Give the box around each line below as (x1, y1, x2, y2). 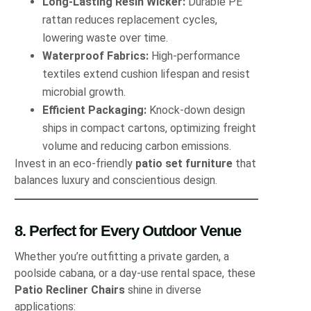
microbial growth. (42, 85, 126, 99)
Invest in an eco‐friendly (15, 156, 136, 170)
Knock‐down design (146, 103, 246, 117)
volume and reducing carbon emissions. (42, 139, 232, 153)
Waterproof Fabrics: (42, 49, 149, 62)
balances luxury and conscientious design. (15, 173, 218, 187)
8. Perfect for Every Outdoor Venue (15, 222, 242, 240)
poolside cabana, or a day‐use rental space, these (15, 267, 256, 280)
